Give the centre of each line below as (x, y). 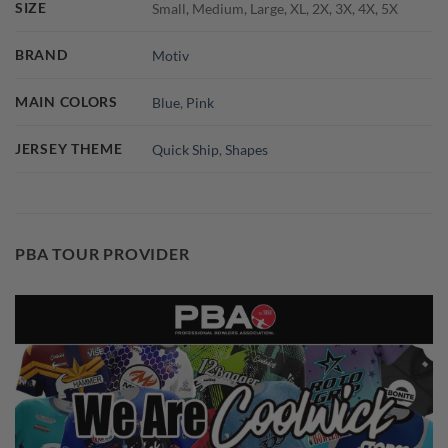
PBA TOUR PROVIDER (102, 254)
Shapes (247, 149)
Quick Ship (186, 149)
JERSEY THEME (69, 149)
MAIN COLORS (66, 102)
